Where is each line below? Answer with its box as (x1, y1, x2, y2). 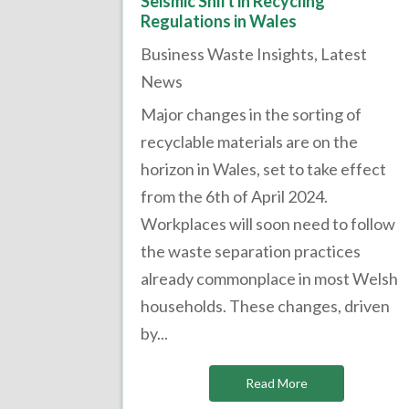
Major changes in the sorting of (141, 104, 362, 125)
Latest (320, 44, 368, 65)
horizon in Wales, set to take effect (141, 159, 387, 180)
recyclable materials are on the (141, 131, 359, 152)
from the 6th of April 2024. (141, 186, 329, 207)
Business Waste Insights (141, 44, 315, 65)
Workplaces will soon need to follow (141, 214, 396, 235)
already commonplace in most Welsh (141, 268, 399, 289)
